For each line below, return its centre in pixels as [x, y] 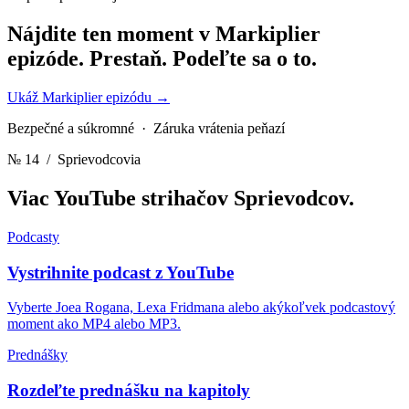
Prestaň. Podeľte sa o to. [203, 59]
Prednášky [37, 355]
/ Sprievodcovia [90, 160]
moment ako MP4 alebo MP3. [94, 324]
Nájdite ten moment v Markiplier [164, 34]
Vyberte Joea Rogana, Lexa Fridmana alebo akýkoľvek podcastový [201, 308]
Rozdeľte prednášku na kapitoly [129, 391]
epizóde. [48, 59]
